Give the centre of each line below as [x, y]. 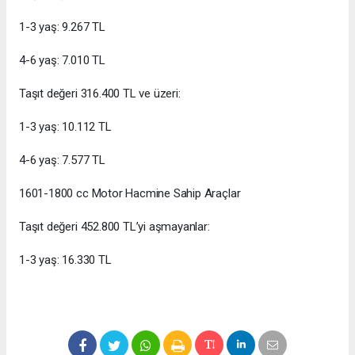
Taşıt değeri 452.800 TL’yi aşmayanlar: [115, 226]
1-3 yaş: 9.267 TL [62, 27]
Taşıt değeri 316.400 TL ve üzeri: [100, 93]
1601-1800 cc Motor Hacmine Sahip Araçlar [130, 193]
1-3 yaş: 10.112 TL [65, 126]
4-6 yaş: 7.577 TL [62, 160]
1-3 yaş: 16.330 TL [65, 260]
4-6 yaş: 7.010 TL [62, 60]
